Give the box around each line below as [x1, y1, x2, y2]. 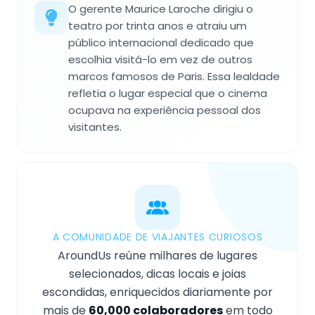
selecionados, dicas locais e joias [69, 266, 246, 283]
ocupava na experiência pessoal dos [68, 103, 261, 118]
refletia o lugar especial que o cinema [68, 86, 267, 101]
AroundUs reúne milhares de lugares [58, 247, 257, 264]
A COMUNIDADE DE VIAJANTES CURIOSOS [52, 230, 263, 245]
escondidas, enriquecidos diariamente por [42, 284, 273, 301]
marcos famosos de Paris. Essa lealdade [68, 69, 280, 84]
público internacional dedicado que [68, 35, 254, 51]
